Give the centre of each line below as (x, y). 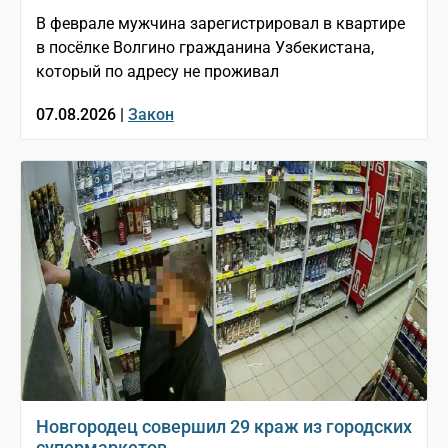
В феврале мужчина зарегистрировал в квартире (220, 24)
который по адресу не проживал (157, 72)
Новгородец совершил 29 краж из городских (224, 427)
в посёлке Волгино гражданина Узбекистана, (205, 48)
